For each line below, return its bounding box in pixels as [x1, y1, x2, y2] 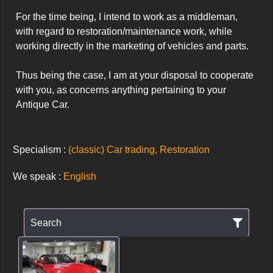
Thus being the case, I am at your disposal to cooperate [16, 70, 253, 80]
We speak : [13, 171, 63, 182]
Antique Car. [16, 99, 69, 110]
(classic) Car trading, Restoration [68, 144, 210, 155]
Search [30, 218, 62, 228]
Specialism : [13, 144, 68, 155]
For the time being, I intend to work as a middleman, [16, 12, 238, 22]
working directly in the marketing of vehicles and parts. [16, 41, 249, 51]
